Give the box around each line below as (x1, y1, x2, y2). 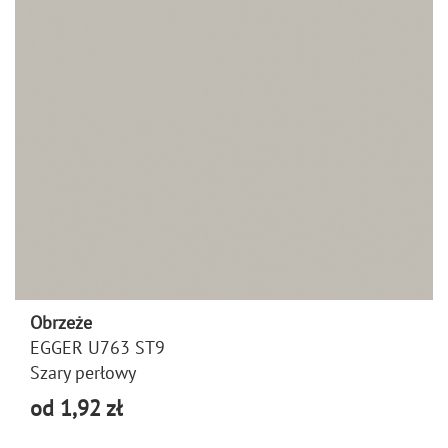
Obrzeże (30, 310, 92, 334)
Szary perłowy (30, 360, 136, 384)
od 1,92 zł (30, 393, 122, 422)
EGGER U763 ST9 (30, 335, 165, 359)
